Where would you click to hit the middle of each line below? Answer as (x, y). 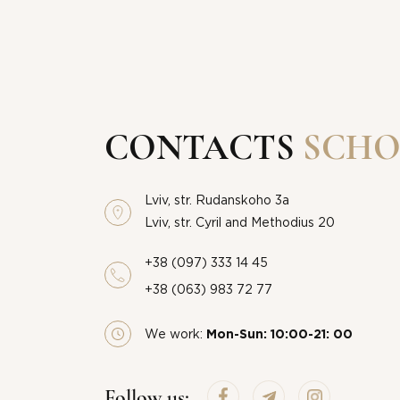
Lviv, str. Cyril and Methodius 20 (240, 223)
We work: (175, 335)
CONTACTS (204, 147)
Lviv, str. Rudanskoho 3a (217, 201)
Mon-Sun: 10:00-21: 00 (279, 335)
